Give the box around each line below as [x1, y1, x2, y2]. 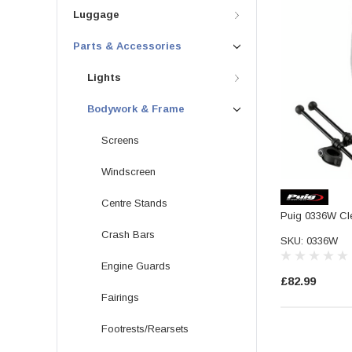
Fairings [101, 291, 139, 303]
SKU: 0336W [280, 235, 338, 247]
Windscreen [101, 165, 156, 178]
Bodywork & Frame [87, 102, 185, 115]
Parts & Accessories [73, 39, 181, 52]
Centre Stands [101, 196, 167, 209]
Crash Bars [101, 228, 155, 240]
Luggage [73, 8, 119, 20]
